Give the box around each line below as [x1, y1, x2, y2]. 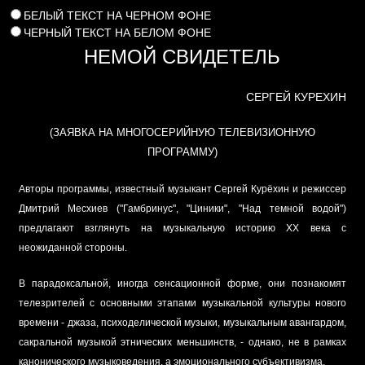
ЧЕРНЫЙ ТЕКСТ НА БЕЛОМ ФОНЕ [24, 26, 211, 39]
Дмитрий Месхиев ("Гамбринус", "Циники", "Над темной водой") [18, 203, 347, 215]
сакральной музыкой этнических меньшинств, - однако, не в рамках [18, 336, 347, 349]
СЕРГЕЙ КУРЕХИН [246, 90, 347, 103]
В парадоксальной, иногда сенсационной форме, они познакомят [18, 278, 347, 290]
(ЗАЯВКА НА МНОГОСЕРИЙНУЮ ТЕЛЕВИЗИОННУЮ [49, 125, 315, 139]
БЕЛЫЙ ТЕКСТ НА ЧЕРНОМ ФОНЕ [24, 9, 211, 22]
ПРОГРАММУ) [147, 145, 218, 158]
